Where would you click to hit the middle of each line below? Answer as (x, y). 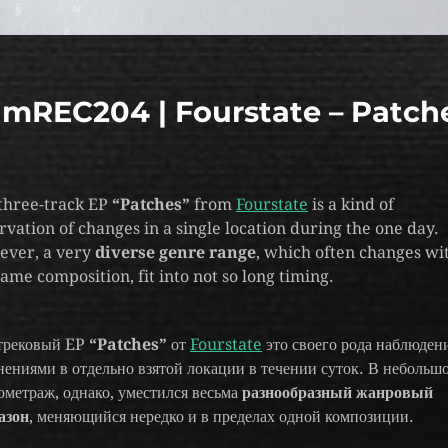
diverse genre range (175, 252)
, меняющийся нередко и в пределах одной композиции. (221, 416)
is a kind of (351, 204)
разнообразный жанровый (337, 392)
